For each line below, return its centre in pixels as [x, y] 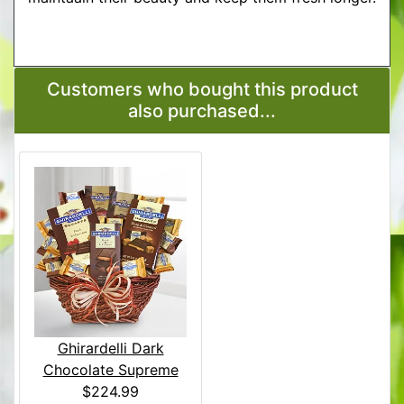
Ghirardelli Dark [110, 349]
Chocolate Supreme [110, 370]
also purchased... [202, 110]
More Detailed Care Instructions [202, 55]
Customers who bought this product [202, 89]
